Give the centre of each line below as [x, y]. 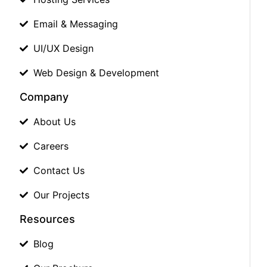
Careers [51, 146]
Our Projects [61, 195]
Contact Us [59, 171]
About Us [54, 122]
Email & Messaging [75, 24]
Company [44, 97]
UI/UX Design [63, 49]
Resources [47, 219]
